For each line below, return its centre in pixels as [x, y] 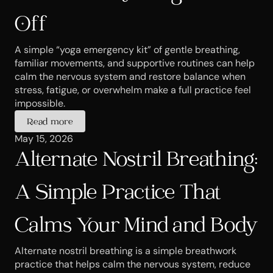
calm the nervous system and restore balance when [130, 76]
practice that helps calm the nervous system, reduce [133, 264]
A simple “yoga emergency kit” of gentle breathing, [127, 50]
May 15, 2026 [44, 139]
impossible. [40, 103]
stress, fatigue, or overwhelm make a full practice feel [133, 90]
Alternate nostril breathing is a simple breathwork [126, 251]
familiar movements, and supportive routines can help [135, 63]
